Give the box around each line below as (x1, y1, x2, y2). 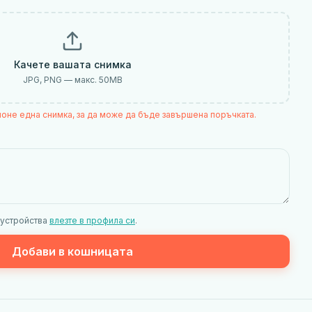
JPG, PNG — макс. (22, 75, 99, 85)
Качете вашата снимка (13, 58, 132, 70)
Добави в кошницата (12, 244, 133, 258)
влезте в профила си (49, 215, 135, 226)
